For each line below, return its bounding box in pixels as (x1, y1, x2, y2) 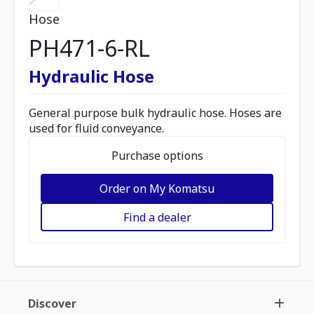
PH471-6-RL (29, 33, 150, 63)
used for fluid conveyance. (29, 121, 164, 136)
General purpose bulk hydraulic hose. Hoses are (29, 105, 282, 121)
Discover (28, 296, 76, 311)
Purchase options (111, 148, 203, 163)
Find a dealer (123, 209, 191, 225)
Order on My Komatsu (100, 180, 214, 196)
